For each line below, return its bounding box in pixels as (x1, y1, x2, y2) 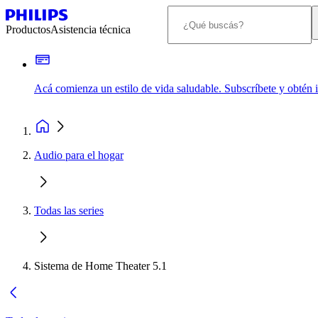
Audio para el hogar (34, 149, 124, 161)
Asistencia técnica (50, 23, 131, 35)
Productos (6, 23, 50, 35)
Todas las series (34, 204, 104, 216)
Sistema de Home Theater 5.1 (34, 260, 167, 272)
